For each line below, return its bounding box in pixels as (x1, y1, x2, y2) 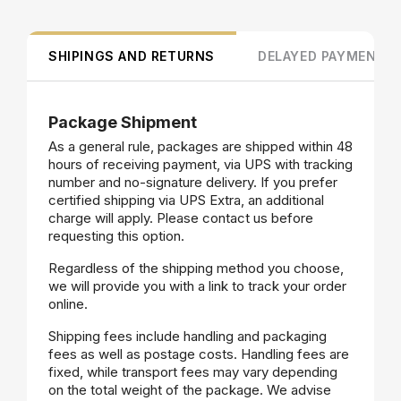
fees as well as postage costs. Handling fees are (48, 345, 349, 363)
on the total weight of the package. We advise (48, 380, 331, 398)
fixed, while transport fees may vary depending (48, 363, 337, 380)
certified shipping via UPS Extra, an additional (48, 191, 324, 209)
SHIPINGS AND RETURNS (48, 47, 215, 64)
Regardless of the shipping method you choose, (48, 259, 344, 277)
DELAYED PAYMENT (258, 47, 386, 64)
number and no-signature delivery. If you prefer (48, 173, 337, 191)
